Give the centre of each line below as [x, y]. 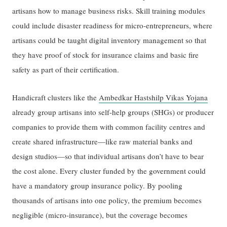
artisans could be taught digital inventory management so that [109, 40]
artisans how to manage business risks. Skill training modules [109, 11]
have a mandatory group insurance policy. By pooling [98, 185]
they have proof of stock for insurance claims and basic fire [106, 55]
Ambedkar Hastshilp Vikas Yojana [154, 97]
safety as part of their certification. [67, 70]
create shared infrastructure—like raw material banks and [103, 141]
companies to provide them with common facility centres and [109, 126]
